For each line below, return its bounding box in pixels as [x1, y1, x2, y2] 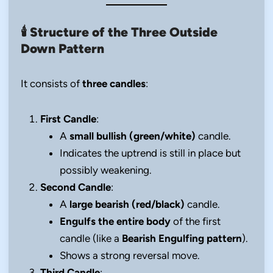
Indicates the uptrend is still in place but [60, 147, 241, 160]
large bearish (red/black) [69, 198, 185, 211]
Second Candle [40, 181, 111, 194]
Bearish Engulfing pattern [122, 232, 242, 245]
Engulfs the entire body [60, 215, 171, 228]
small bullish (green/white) [69, 130, 196, 143]
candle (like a [60, 232, 122, 245]
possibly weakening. [60, 164, 152, 177]
